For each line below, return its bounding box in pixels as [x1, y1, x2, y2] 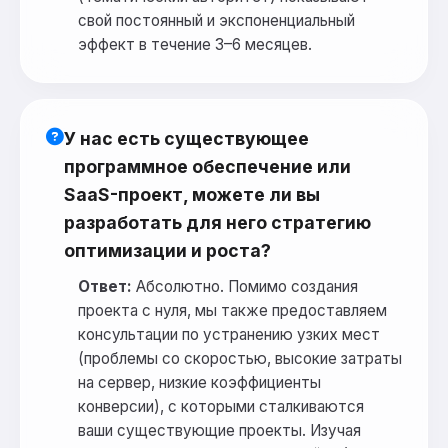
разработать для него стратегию [64, 212, 371, 234]
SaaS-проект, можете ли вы [64, 184, 320, 206]
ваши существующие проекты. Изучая [78, 421, 361, 441]
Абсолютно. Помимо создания [132, 277, 358, 297]
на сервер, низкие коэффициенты [78, 373, 321, 393]
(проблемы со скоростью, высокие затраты [78, 349, 402, 369]
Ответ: [78, 277, 132, 297]
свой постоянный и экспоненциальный [78, 11, 355, 31]
